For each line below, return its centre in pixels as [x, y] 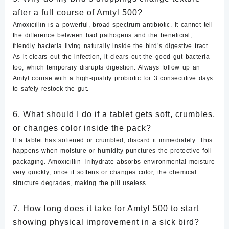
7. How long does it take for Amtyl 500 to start [106, 209]
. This [204, 140]
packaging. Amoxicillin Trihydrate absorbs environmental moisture [114, 162]
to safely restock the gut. [51, 89]
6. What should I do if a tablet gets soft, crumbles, [114, 114]
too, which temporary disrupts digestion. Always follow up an [107, 68]
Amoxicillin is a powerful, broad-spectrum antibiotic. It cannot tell [113, 25]
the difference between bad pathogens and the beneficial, [102, 36]
